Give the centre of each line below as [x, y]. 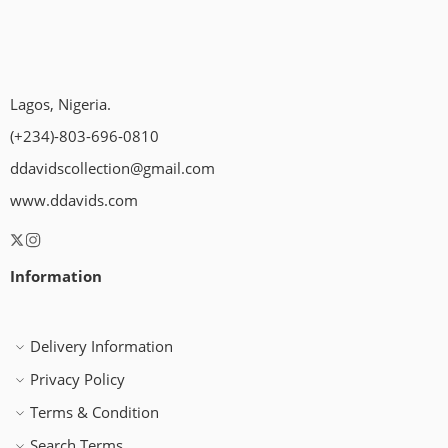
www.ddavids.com [74, 200]
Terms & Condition [94, 412]
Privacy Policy [77, 379]
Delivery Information [101, 346]
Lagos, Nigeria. [60, 104]
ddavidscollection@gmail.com [112, 168]
